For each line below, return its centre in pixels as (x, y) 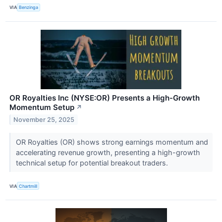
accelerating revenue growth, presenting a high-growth (108, 152)
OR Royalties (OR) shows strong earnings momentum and (112, 142)
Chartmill (28, 186)
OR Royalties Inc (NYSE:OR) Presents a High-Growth (105, 98)
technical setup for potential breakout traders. (93, 163)
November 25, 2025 (44, 119)
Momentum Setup (42, 107)
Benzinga (29, 7)
